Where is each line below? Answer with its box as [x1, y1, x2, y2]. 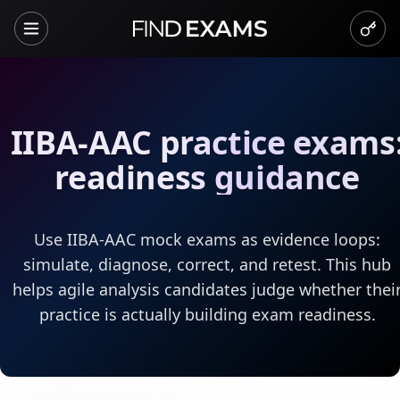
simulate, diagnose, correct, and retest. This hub [23, 254, 391, 275]
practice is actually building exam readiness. [38, 304, 376, 325]
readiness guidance [54, 155, 360, 199]
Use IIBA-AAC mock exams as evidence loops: [34, 229, 380, 250]
